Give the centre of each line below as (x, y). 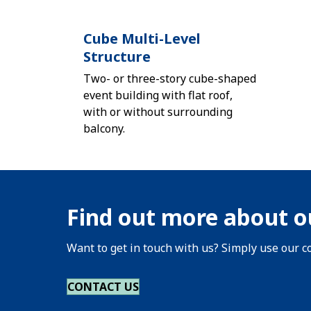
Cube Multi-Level (142, 39)
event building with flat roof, (158, 95)
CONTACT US (103, 287)
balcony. (104, 128)
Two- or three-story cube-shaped (170, 78)
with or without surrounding (158, 112)
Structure (117, 57)
